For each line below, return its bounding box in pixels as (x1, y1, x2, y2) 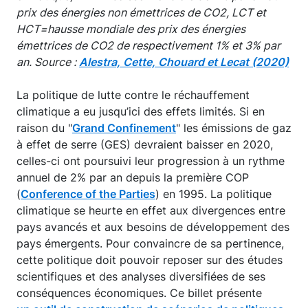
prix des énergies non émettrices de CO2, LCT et (16, 5, 266, 19)
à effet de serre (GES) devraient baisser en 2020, (16, 137, 273, 151)
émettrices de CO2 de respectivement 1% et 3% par (16, 38, 280, 52)
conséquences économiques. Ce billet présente (16, 285, 262, 300)
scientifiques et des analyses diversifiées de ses (16, 269, 265, 283)
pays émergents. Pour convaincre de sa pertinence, (16, 236, 284, 250)
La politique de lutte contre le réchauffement (16, 87, 250, 102)
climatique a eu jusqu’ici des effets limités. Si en (16, 104, 265, 118)
